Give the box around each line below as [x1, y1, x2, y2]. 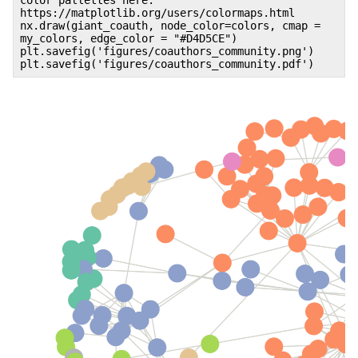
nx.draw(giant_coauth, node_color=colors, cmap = [20, 18, 320, 32]
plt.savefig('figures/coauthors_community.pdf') [20, 57, 314, 70]
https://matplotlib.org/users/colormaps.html [20, 6, 295, 19]
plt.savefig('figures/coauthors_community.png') [20, 44, 314, 58]
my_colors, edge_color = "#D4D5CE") [20, 31, 237, 45]
